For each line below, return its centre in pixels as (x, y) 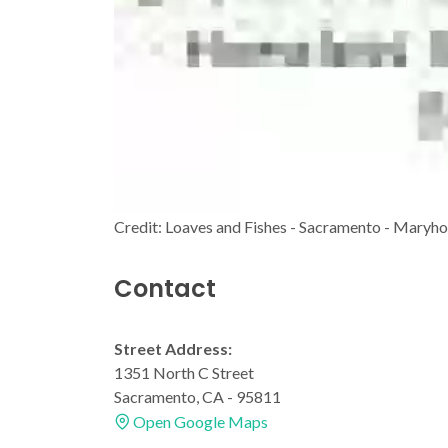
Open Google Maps (199, 421)
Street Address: (173, 348)
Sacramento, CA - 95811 (197, 396)
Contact (165, 288)
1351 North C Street (184, 372)
